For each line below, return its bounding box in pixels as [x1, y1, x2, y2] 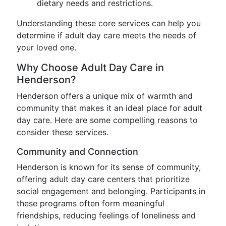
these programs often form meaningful [17, 198, 164, 208]
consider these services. [17, 127, 108, 137]
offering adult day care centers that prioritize [17, 174, 190, 184]
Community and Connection [17, 146, 138, 157]
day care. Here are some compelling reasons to [17, 115, 198, 125]
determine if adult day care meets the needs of [17, 30, 196, 40]
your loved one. [17, 42, 76, 52]
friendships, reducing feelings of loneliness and [17, 210, 196, 220]
